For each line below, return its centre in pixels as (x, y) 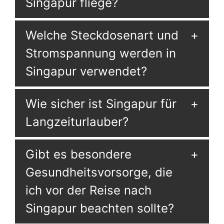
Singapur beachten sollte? (99, 208)
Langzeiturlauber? (77, 122)
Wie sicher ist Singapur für (101, 104)
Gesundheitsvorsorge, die (99, 172)
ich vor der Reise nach (88, 190)
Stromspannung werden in (100, 53)
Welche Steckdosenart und (102, 35)
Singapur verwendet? (86, 71)
